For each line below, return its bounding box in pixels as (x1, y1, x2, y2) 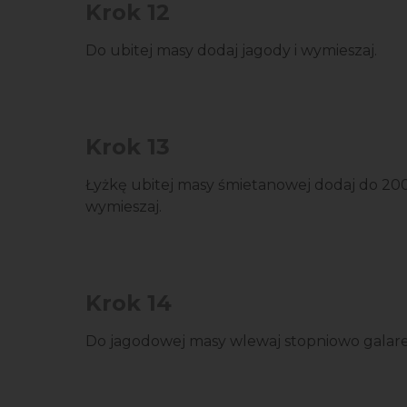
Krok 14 (85, 290, 172, 316)
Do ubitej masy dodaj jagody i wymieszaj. (85, 42, 377, 59)
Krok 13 (85, 134, 170, 160)
